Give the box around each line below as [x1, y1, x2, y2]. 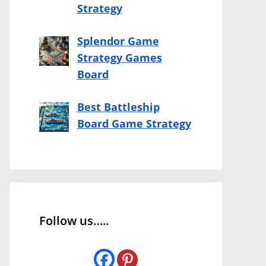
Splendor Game [77, 34, 159, 49]
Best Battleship [77, 100, 160, 115]
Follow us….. [39, 213, 109, 229]
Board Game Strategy [77, 116, 191, 131]
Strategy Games [77, 50, 162, 65]
